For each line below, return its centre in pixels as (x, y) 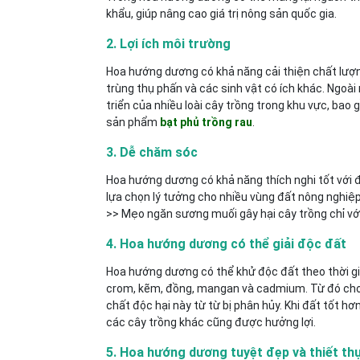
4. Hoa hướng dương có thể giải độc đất (226, 244)
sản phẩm (133, 122)
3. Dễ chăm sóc (152, 152)
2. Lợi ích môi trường (168, 44)
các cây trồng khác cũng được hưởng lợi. (211, 322)
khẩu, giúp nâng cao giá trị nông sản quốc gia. (221, 14)
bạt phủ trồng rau (206, 122)
